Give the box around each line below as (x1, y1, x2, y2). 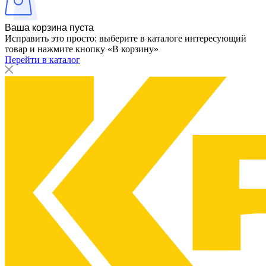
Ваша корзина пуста (5, 23, 94, 33)
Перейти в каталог (5, 55, 80, 65)
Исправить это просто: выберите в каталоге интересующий (5, 33, 246, 43)
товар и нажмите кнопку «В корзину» (5, 44, 159, 54)
